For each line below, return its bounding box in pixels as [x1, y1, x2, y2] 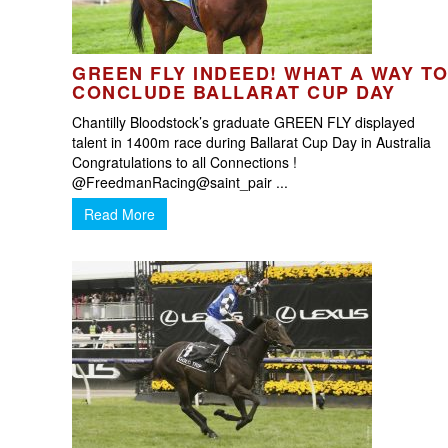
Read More [84, 204, 155, 224]
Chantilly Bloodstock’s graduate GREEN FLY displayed [72, 112, 415, 132]
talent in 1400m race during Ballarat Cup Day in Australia [72, 132, 435, 152]
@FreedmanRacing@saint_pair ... [72, 172, 288, 192]
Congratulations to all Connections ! [72, 152, 297, 172]
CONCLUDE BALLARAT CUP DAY [72, 79, 396, 105]
